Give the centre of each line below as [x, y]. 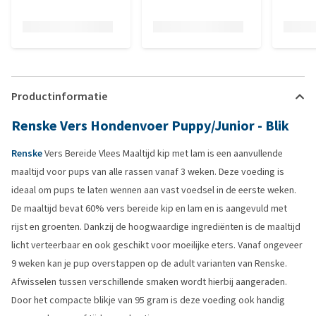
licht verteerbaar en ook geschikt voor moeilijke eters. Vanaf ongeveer [157, 245]
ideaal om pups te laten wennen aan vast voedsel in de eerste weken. [154, 190]
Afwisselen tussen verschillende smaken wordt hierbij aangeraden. [149, 282]
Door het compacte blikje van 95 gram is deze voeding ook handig [148, 300]
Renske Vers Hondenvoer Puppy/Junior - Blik [150, 126]
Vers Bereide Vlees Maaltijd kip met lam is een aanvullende [163, 153]
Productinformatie [59, 96]
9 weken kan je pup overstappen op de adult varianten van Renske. [149, 263]
